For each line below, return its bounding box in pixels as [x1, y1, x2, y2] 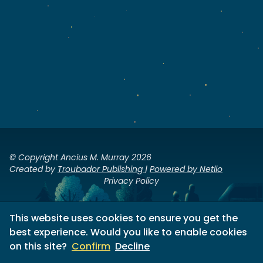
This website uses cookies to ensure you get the [9, 211, 238, 225]
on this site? [9, 240, 67, 253]
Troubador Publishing [58, 163, 145, 175]
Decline [115, 240, 150, 253]
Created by [9, 163, 58, 175]
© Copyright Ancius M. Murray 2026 [9, 151, 151, 163]
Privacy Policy [104, 175, 159, 187]
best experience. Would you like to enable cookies [9, 225, 247, 239]
